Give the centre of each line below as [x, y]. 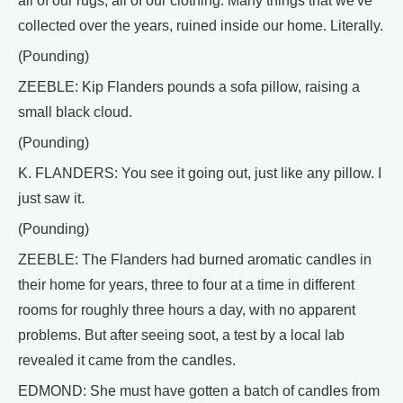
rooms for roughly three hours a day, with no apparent [187, 310]
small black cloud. [75, 112]
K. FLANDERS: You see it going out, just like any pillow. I [200, 173]
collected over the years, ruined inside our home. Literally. [201, 26]
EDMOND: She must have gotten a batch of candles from [199, 391]
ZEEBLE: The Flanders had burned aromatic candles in [195, 260]
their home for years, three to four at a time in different [186, 285]
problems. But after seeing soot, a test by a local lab [181, 335]
